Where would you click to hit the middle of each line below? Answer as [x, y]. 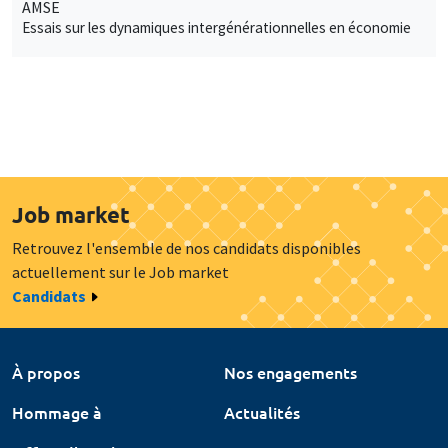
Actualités [262, 411]
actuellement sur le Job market [120, 271]
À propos [46, 371]
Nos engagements [290, 371]
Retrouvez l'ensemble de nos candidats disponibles [186, 247]
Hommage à [57, 411]
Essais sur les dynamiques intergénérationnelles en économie [216, 27]
